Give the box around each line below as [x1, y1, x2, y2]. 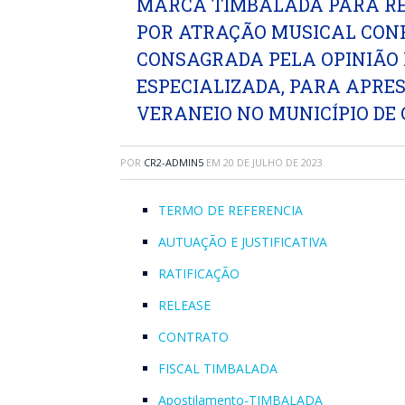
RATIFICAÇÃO [158, 265, 240, 282]
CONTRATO [158, 328, 229, 345]
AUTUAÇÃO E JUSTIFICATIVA [158, 233, 327, 250]
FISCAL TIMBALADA [158, 360, 278, 377]
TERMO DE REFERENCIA [158, 202, 303, 219]
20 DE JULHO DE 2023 [223, 155, 323, 169]
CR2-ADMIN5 [144, 155, 203, 169]
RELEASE [158, 297, 211, 314]
